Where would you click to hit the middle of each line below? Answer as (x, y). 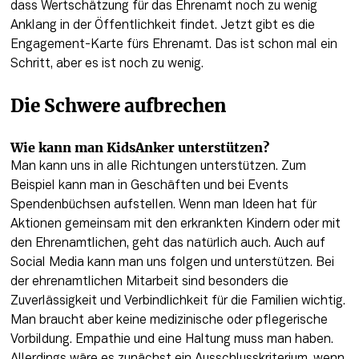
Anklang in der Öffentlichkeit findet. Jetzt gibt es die (162, 25)
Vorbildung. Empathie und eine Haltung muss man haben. (171, 340)
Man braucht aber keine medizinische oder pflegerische (169, 321)
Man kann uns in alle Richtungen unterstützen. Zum (158, 167)
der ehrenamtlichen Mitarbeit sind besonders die (149, 282)
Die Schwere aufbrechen (120, 105)
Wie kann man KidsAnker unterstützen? (139, 148)
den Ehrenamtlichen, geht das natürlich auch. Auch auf (167, 244)
